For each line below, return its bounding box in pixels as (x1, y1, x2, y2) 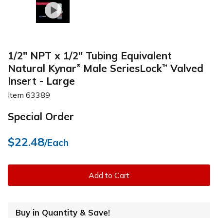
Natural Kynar (8, 61, 76, 74)
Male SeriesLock (80, 61, 162, 74)
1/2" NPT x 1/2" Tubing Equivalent (8, 49, 172, 62)
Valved (167, 61, 203, 74)
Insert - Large (8, 74, 75, 87)
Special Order (8, 109, 74, 123)
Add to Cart (89, 170, 129, 180)
